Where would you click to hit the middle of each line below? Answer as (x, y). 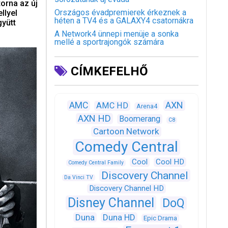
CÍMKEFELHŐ (108, 71)
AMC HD (112, 106)
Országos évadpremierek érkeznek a (120, 12)
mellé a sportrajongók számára (109, 42)
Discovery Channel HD (126, 188)
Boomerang (139, 119)
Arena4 (147, 106)
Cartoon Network (126, 131)
